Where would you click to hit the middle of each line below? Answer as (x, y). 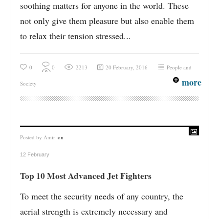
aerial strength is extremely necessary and (94, 211)
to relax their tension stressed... (76, 36)
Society (28, 83)
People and (179, 67)
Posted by (32, 137)
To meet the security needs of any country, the (102, 196)
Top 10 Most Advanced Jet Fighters (86, 175)
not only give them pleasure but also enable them (107, 21)
